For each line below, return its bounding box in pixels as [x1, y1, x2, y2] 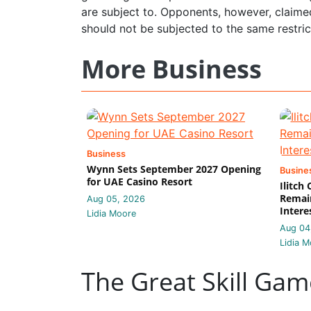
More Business [81, 51, 262, 86]
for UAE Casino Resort [87, 174, 192, 188]
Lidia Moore [87, 208, 136, 219]
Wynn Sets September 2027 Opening [87, 162, 261, 176]
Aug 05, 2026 [87, 193, 145, 204]
